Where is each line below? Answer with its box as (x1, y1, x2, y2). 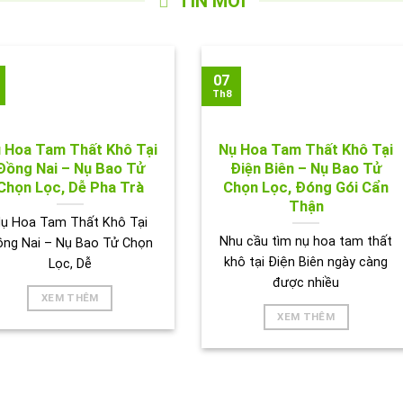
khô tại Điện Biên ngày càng (224, 254, 389, 270)
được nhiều (273, 274, 340, 291)
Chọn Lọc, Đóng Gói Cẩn (223, 179, 390, 197)
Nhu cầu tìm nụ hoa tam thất (219, 233, 393, 249)
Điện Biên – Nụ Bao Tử (230, 160, 382, 178)
